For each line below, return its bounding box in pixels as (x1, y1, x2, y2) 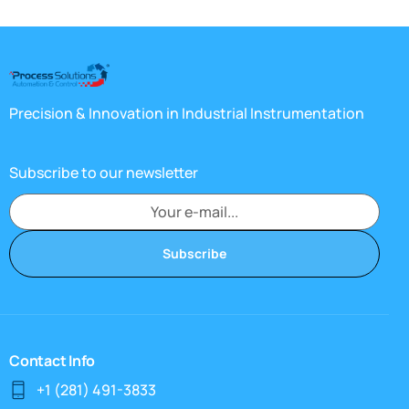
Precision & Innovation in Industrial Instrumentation (9, 102, 364, 123)
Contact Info (9, 350, 96, 371)
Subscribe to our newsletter (9, 162, 198, 183)
